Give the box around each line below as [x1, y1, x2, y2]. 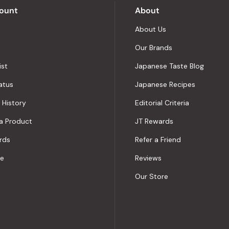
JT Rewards [135, 117, 173, 126]
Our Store [135, 172, 168, 181]
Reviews [135, 153, 162, 163]
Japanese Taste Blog [135, 61, 204, 71]
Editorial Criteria [135, 98, 189, 107]
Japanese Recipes [135, 80, 195, 89]
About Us [135, 25, 166, 34]
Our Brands [135, 43, 172, 52]
